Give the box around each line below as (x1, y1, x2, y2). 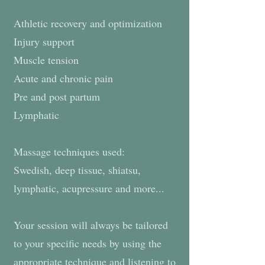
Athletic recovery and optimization (14, 16, 162, 30)
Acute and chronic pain (14, 71, 113, 85)
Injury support (14, 34, 75, 49)
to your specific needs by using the (14, 236, 161, 250)
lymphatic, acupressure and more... (14, 181, 164, 195)
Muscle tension (14, 53, 79, 67)
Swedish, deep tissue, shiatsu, (14, 163, 141, 177)
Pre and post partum (14, 89, 100, 104)
